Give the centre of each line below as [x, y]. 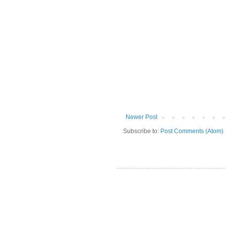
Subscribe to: [142, 131]
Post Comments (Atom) [192, 131]
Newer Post [142, 117]
